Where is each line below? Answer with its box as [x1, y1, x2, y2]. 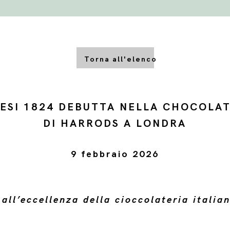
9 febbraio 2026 [70, 149, 159, 160]
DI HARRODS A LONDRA [43, 118, 187, 130]
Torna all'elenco [84, 55, 157, 64]
